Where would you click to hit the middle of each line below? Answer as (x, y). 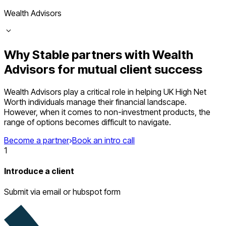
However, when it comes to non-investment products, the (107, 112)
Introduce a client (39, 171)
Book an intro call (103, 140)
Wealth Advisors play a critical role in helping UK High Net (105, 92)
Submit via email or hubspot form (62, 192)
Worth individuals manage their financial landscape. (95, 102)
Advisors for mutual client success (103, 69)
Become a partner (37, 140)
